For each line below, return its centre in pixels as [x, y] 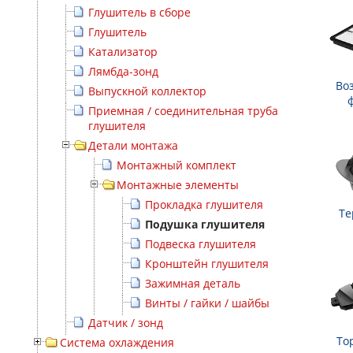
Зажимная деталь [193, 284]
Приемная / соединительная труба [183, 111]
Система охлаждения [117, 343]
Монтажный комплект [176, 165]
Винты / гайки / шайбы [207, 303]
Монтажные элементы [178, 185]
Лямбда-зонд [123, 72]
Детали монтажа [133, 146]
